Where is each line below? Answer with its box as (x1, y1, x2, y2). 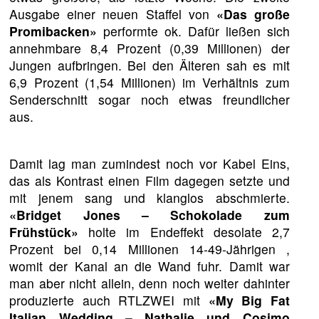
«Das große (216, 5, 290, 23)
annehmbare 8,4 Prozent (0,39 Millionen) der (9, 39, 290, 58)
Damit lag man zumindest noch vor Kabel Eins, (9, 154, 290, 172)
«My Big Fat (208, 291, 290, 309)
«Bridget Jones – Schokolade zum (9, 205, 290, 224)
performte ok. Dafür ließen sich (97, 22, 290, 41)
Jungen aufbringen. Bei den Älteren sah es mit (9, 56, 290, 75)
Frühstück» (9, 222, 79, 241)
